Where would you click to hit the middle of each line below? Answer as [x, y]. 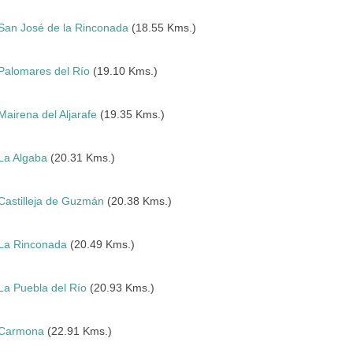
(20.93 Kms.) [121, 288]
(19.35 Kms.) [131, 114]
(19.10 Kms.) [124, 71]
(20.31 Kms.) [82, 158]
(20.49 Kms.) [101, 244]
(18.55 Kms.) [163, 28]
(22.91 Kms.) [78, 331]
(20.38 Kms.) [138, 201]
